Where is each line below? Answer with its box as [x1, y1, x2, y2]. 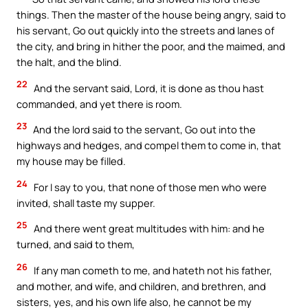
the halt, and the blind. [16, 55, 122, 69]
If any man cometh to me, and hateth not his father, [32, 263, 272, 278]
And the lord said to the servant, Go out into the [31, 122, 256, 137]
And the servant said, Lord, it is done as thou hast [32, 80, 264, 95]
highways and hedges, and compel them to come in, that [16, 138, 281, 153]
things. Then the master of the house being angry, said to [16, 8, 286, 22]
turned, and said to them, [16, 237, 135, 252]
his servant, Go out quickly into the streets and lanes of [16, 23, 274, 38]
